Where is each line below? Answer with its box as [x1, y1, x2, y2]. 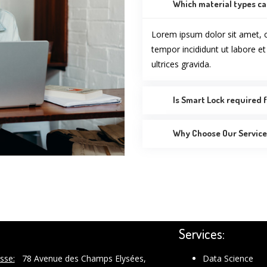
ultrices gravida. [151, 58, 211, 70]
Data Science [203, 253, 254, 265]
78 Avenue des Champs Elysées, [14, 253, 146, 265]
